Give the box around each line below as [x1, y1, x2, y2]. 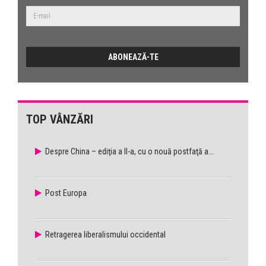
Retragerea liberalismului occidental [45, 230, 166, 240]
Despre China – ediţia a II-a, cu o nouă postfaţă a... [45, 147, 214, 157]
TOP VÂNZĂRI [26, 112, 93, 127]
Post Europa [45, 188, 87, 198]
